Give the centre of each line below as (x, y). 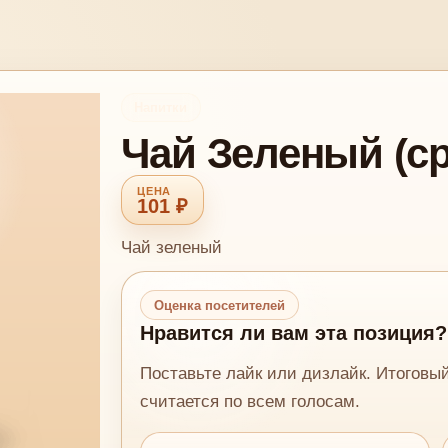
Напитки (161, 107)
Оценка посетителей (219, 305)
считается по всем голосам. (250, 401)
